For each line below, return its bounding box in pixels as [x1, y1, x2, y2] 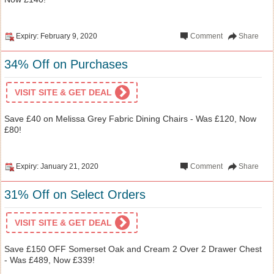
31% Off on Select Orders [4, 187, 146, 201]
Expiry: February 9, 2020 [16, 31, 97, 40]
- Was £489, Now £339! [4, 254, 95, 265]
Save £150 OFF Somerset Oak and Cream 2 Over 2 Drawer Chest [4, 243, 262, 254]
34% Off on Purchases [4, 57, 128, 71]
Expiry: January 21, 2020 [16, 161, 98, 171]
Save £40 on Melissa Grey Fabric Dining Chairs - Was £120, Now [4, 113, 256, 124]
